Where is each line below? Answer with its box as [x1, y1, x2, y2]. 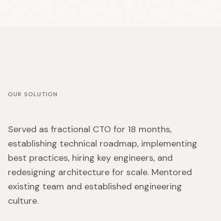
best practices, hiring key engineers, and [8, 152, 173, 164]
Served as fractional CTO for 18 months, [8, 123, 172, 135]
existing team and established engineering [8, 181, 182, 192]
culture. [8, 195, 38, 207]
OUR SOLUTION [8, 90, 58, 98]
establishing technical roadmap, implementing [8, 138, 197, 149]
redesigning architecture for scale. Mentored [8, 166, 192, 178]
